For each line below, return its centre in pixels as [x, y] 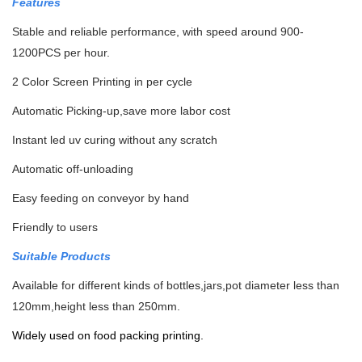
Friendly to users [55, 227]
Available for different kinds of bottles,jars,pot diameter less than [176, 286]
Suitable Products [61, 257]
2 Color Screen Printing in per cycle [102, 82]
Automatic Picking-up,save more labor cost [121, 111]
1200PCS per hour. [61, 53]
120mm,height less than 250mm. [96, 307]
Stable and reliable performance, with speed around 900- [158, 32]
